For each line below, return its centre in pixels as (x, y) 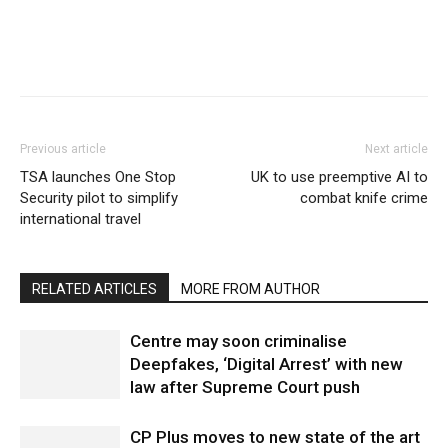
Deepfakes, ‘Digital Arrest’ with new (266, 364)
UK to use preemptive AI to (339, 177)
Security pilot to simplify (99, 198)
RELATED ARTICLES (94, 289)
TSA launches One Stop (98, 177)
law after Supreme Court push (245, 387)
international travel (80, 219)
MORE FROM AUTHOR (250, 289)
